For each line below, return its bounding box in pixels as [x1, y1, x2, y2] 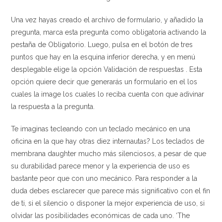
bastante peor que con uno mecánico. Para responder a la [11, 174, 198, 182]
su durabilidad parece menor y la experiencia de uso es [11, 162, 190, 170]
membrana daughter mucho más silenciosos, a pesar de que [11, 150, 207, 158]
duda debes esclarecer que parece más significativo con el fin [11, 187, 211, 195]
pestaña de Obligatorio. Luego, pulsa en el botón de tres [11, 41, 193, 49]
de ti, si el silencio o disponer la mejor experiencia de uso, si [11, 199, 205, 207]
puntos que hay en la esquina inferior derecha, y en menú [11, 53, 196, 61]
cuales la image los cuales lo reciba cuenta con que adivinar [11, 90, 205, 98]
